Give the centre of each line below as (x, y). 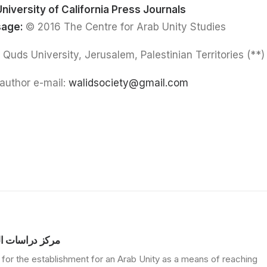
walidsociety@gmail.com (128, 83)
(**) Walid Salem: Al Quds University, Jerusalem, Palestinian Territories (254, 55)
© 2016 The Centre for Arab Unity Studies (126, 27)
